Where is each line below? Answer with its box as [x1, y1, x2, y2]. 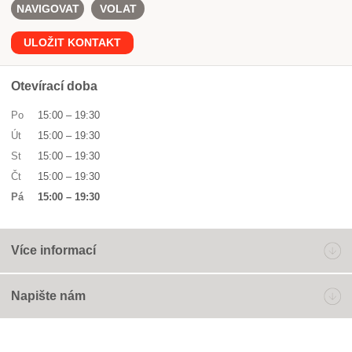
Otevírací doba [11, 79, 97, 93]
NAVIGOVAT [16, 2, 79, 15]
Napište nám [11, 289, 86, 302]
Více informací [11, 244, 96, 257]
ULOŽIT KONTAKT [24, 36, 121, 49]
